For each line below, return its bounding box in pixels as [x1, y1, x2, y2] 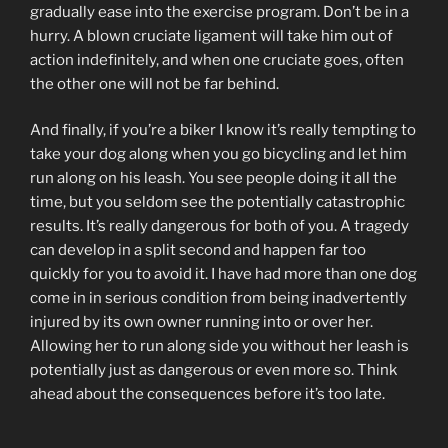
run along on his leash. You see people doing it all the [30, 169, 397, 188]
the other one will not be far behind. [30, 74, 279, 93]
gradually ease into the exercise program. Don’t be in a [30, 2, 409, 21]
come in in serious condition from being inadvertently [30, 289, 407, 308]
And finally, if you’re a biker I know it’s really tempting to [30, 121, 416, 140]
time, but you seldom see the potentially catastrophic [30, 193, 405, 212]
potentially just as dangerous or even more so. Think [30, 361, 397, 380]
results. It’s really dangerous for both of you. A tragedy [30, 217, 409, 236]
